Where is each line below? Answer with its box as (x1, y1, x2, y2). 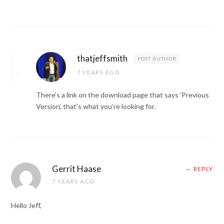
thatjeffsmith (77, 53, 127, 64)
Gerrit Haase (52, 163, 101, 174)
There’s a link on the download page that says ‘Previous (36, 90, 209, 99)
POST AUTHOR (137, 55, 176, 62)
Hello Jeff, (11, 201, 41, 210)
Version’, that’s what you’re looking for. (36, 102, 155, 111)
